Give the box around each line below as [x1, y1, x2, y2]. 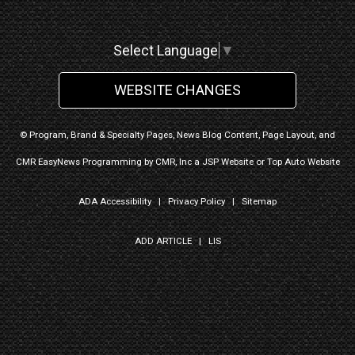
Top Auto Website [266, 155, 340, 167]
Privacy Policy [168, 195, 225, 207]
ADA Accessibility [78, 195, 151, 207]
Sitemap [242, 195, 277, 207]
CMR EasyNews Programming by [15, 155, 155, 167]
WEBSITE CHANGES [114, 81, 241, 98]
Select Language [113, 41, 218, 59]
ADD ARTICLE [134, 235, 192, 246]
